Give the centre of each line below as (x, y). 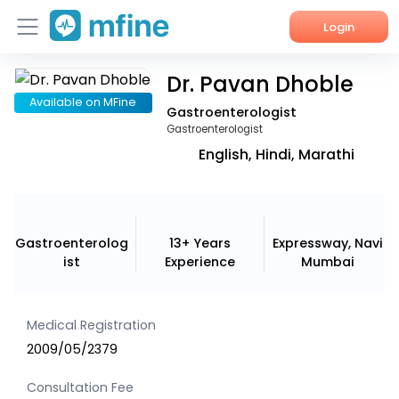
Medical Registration (92, 326)
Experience (199, 261)
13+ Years (199, 243)
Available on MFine (83, 102)
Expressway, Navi (328, 243)
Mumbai (328, 261)
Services (50, 123)
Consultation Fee (81, 387)
